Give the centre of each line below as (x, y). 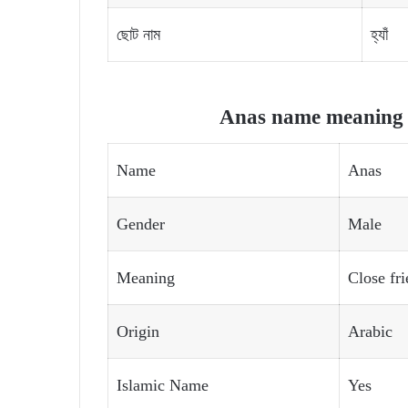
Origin (138, 331)
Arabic (370, 331)
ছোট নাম (138, 35)
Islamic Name (163, 385)
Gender (141, 224)
